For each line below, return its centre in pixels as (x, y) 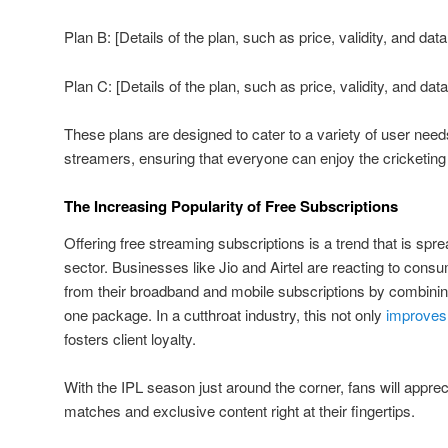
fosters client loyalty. (130, 338)
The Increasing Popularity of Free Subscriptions (231, 206)
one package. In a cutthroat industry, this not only (225, 314)
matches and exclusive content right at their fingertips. (239, 410)
